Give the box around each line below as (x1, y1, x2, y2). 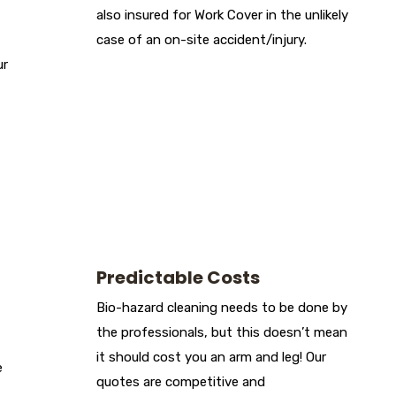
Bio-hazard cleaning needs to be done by (96, 300, 347, 316)
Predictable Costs (96, 265, 260, 291)
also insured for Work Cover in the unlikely (96, 7, 348, 24)
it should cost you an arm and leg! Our (96, 349, 326, 366)
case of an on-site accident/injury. (96, 32, 307, 49)
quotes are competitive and (96, 374, 265, 391)
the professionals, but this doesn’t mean (96, 324, 347, 341)
